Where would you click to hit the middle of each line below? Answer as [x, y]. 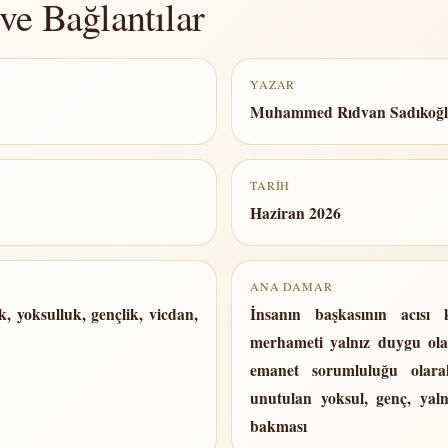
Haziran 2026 [295, 213]
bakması [278, 426]
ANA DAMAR [291, 286]
